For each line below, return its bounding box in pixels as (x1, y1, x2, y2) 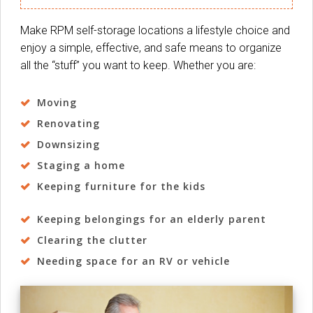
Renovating (36, 117, 100, 131)
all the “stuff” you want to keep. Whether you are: (20, 59, 256, 73)
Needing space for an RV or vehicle (36, 254, 230, 268)
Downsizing (36, 138, 100, 152)
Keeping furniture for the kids (36, 180, 205, 194)
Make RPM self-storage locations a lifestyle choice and (20, 24, 290, 38)
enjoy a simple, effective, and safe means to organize (20, 41, 282, 55)
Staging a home (36, 159, 125, 173)
